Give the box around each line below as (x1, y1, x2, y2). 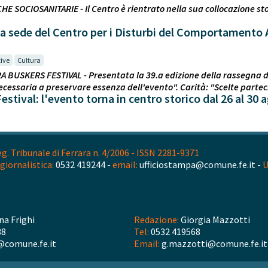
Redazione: (134, 214, 179, 226)
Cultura (17, 55, 41, 65)
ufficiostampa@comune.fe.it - (138, 158, 263, 170)
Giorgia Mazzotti (179, 214, 250, 226)
